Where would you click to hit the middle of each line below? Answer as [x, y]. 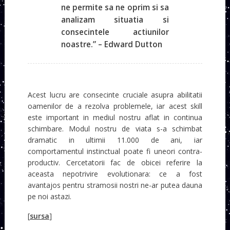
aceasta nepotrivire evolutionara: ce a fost [115, 174]
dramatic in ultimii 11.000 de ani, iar [115, 140]
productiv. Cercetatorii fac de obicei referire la [115, 163]
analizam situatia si [115, 20]
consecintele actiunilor [115, 32]
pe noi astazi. [49, 197]
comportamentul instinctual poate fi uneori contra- [115, 151]
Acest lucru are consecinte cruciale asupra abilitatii [115, 95]
